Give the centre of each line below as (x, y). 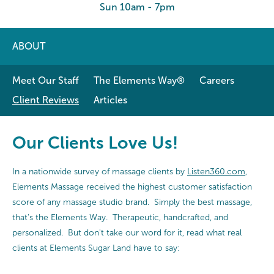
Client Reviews (46, 100)
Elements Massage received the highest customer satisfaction (132, 187)
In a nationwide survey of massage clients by (100, 171)
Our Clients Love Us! (95, 143)
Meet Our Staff (46, 80)
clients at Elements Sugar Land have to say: (96, 248)
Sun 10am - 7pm (137, 7)
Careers (217, 80)
